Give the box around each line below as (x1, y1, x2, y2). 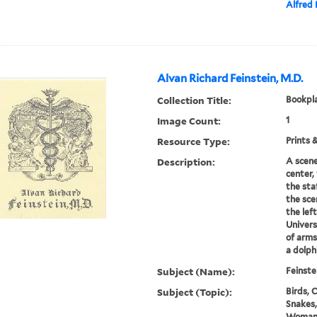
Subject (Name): (157, 265, 236, 279)
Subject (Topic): (157, 285, 233, 299)
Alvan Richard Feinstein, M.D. (157, 72, 304, 86)
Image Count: (157, 114, 221, 128)
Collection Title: (157, 93, 232, 108)
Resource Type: (157, 134, 231, 149)
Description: (157, 155, 216, 169)
